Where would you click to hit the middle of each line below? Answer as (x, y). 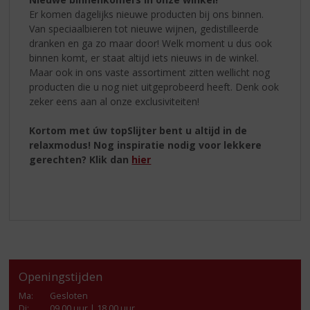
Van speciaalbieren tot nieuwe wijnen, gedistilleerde (144, 29)
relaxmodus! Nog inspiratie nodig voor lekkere (146, 145)
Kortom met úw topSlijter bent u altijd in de (138, 131)
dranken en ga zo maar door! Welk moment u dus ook (151, 44)
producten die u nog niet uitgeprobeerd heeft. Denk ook (154, 87)
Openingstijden (61, 277)
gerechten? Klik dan (81, 160)
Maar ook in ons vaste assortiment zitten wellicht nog (150, 73)
